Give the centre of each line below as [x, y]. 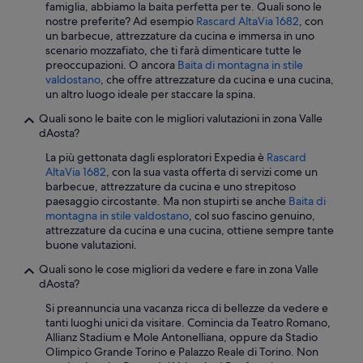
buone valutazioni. [91, 245]
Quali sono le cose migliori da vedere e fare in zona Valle [179, 269]
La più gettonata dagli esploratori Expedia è [156, 158]
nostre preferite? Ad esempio [121, 21]
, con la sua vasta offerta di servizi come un [212, 172]
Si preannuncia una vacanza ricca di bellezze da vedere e [187, 308]
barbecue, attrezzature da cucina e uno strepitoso [171, 187]
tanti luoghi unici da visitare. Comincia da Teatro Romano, [188, 323]
